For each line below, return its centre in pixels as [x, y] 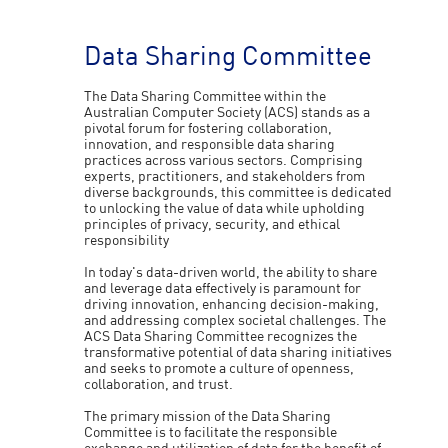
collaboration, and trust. [160, 385]
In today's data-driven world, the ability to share [231, 273]
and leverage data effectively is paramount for [223, 289]
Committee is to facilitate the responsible [211, 433]
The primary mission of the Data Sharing [208, 417]
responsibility [127, 241]
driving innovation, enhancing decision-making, [232, 305]
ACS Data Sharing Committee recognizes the [221, 337]
